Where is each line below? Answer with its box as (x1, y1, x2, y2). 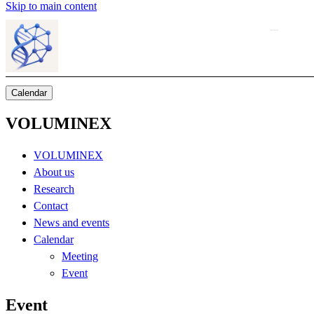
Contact (34, 199, 68, 212)
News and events (34, 216, 109, 228)
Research (34, 182, 74, 195)
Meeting (62, 250, 98, 262)
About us (34, 165, 74, 178)
